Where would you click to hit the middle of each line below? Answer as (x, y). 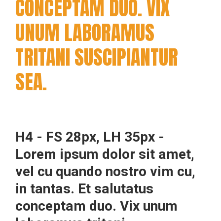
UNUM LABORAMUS (85, 33)
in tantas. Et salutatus (85, 189)
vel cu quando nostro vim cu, (106, 172)
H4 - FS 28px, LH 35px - (90, 137)
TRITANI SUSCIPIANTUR (97, 57)
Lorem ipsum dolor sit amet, (105, 155)
